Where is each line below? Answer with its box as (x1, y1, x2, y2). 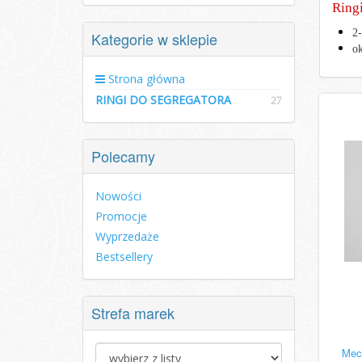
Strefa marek (91, 302, 175, 323)
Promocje (95, 208, 147, 224)
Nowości (95, 188, 141, 204)
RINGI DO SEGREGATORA (95, 92, 231, 107)
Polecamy (91, 145, 155, 166)
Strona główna (105, 71, 185, 86)
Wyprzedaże (95, 229, 159, 244)
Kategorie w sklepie (91, 28, 217, 49)
